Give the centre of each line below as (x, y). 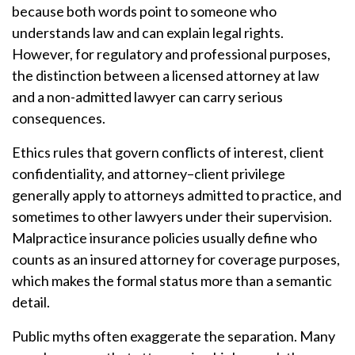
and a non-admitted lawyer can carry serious (147, 97)
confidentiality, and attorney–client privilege (149, 174)
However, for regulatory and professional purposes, (171, 54)
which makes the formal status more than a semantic (172, 281)
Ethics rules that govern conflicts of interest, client (168, 152)
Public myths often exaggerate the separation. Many (174, 336)
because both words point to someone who (144, 11)
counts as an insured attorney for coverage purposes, (176, 259)
